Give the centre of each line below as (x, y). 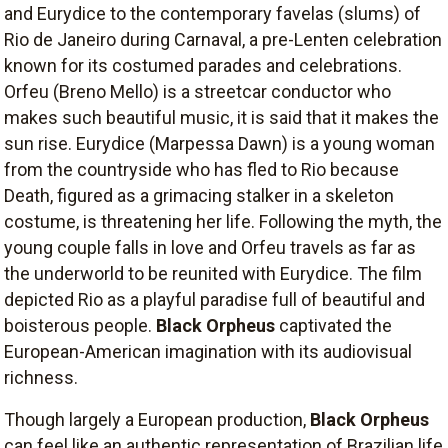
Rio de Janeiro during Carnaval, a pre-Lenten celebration (223, 39)
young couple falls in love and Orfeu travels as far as (210, 247)
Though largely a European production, (157, 419)
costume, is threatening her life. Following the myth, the (223, 221)
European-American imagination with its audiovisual (208, 351)
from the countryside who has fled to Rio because (201, 169)
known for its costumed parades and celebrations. (203, 65)
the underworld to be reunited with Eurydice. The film (213, 273)
